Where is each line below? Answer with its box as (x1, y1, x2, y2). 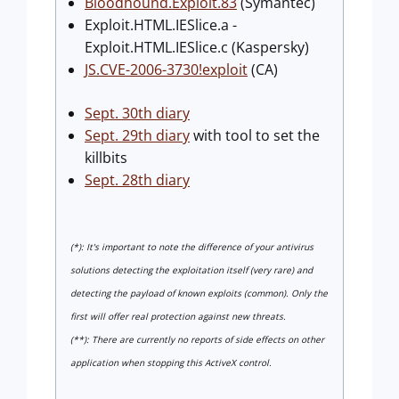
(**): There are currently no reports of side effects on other (70, 332, 324, 346)
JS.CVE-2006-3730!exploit (85, 59, 248, 79)
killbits (85, 147, 127, 167)
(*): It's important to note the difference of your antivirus (70, 240, 313, 253)
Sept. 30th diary (85, 102, 190, 123)
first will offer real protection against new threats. (70, 309, 286, 322)
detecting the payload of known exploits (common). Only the (70, 286, 328, 299)
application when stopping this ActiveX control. (70, 355, 272, 369)
